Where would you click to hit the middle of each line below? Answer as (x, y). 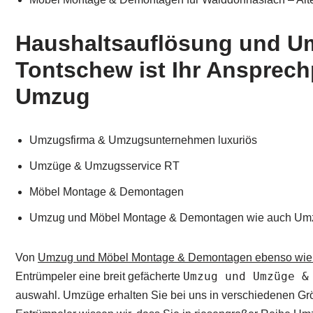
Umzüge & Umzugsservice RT (104, 166)
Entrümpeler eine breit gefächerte (99, 277)
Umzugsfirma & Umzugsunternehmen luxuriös (143, 140)
